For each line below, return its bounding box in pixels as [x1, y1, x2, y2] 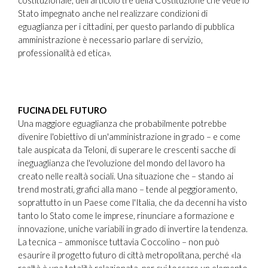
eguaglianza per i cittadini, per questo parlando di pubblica [18, 21, 234, 32]
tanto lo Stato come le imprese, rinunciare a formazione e [18, 210, 234, 221]
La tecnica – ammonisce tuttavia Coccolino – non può [18, 236, 220, 247]
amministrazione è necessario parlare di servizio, [18, 34, 203, 45]
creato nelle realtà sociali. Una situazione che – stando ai [18, 170, 233, 181]
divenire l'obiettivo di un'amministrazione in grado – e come [18, 131, 240, 142]
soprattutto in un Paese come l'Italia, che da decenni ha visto [18, 197, 247, 208]
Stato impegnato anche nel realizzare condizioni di [18, 8, 208, 19]
